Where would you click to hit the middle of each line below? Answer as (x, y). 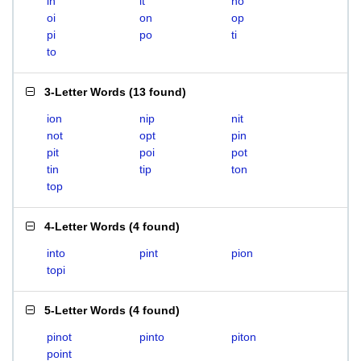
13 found (158, 92)
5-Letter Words (85, 310)
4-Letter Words (85, 226)
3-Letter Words (85, 92)
